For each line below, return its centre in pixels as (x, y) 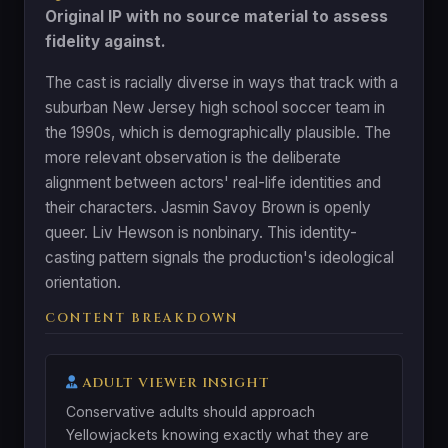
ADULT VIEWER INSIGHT (174, 382)
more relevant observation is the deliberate (193, 157)
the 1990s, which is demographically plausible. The (218, 132)
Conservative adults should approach (190, 411)
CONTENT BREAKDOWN (141, 318)
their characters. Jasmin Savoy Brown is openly (208, 207)
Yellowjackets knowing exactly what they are (217, 434)
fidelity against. (105, 41)
